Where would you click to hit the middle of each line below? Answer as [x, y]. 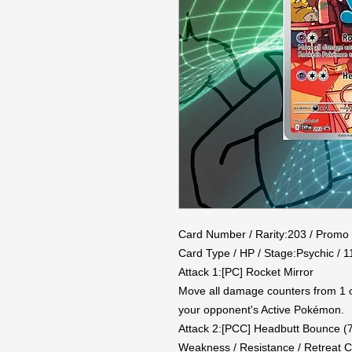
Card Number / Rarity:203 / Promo [264, 234]
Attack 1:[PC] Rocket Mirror [246, 272]
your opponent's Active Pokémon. [261, 310]
